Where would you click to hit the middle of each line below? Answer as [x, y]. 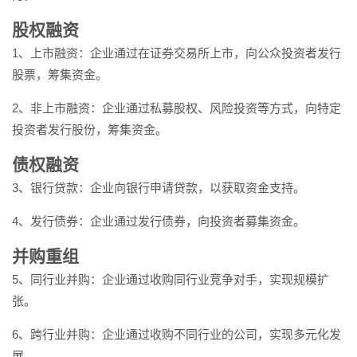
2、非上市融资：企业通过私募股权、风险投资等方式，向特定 [177, 108]
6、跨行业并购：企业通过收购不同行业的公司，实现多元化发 [177, 334]
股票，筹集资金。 [60, 75]
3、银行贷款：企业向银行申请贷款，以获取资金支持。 [159, 188]
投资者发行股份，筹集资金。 [90, 129]
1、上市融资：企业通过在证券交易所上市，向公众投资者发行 [177, 53]
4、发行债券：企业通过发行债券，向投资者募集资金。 [159, 221]
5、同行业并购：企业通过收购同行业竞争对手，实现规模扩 [171, 279]
